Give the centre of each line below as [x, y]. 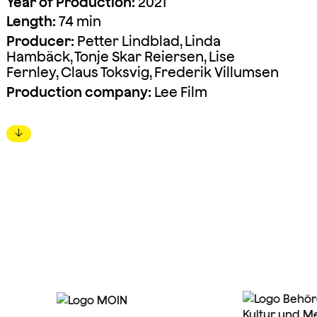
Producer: [40, 41]
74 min [78, 22]
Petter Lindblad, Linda [147, 41]
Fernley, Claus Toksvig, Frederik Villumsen [142, 73]
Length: [31, 22]
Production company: [79, 92]
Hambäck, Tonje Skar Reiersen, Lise [120, 57]
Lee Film [179, 92]
